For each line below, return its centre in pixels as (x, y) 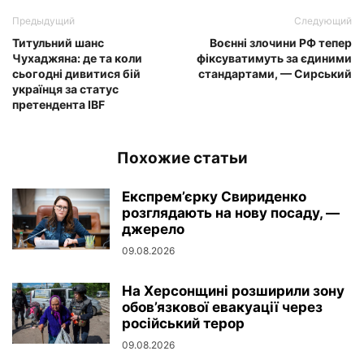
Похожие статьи (182, 158)
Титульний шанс (58, 42)
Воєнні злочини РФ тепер (281, 42)
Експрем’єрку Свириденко (214, 196)
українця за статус (65, 89)
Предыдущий (43, 20)
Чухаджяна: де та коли (77, 58)
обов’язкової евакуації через (222, 307)
